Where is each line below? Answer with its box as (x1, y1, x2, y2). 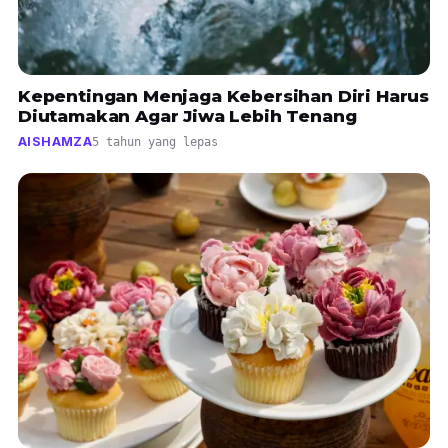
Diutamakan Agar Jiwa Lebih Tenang (18, 106, 357, 127)
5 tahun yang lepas (92, 135, 218, 150)
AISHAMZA (18, 134, 92, 150)
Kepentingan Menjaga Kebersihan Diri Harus (18, 86, 430, 107)
